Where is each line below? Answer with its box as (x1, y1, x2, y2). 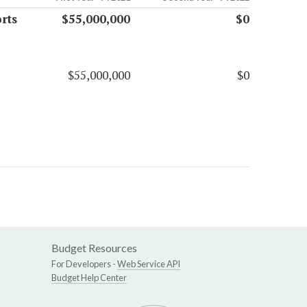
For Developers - (51, 258, 117, 270)
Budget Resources (51, 241, 137, 255)
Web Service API (117, 258, 180, 270)
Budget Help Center (51, 272, 127, 284)
